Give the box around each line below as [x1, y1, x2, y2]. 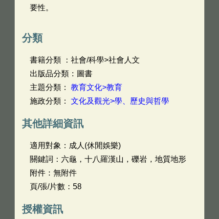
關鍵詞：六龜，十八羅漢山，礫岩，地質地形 [30, 155, 186, 163]
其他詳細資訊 [22, 118, 84, 129]
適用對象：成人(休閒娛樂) [30, 141, 121, 150]
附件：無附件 [30, 169, 77, 177]
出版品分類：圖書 [30, 69, 92, 78]
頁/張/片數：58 [30, 182, 82, 191]
